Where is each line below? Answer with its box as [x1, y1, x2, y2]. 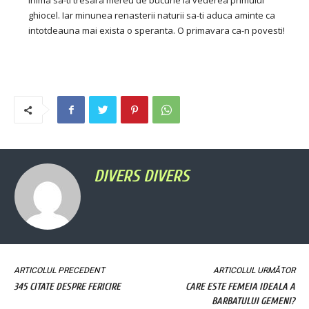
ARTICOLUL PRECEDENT [14, 266, 105, 276]
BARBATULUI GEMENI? [211, 295, 295, 308]
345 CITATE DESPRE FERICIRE [14, 281, 121, 293]
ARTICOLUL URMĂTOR [212, 266, 295, 276]
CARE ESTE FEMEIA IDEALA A [185, 281, 295, 293]
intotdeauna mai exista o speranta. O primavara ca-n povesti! [28, 24, 285, 37]
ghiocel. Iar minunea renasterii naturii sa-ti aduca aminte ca [28, 9, 275, 22]
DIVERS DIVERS [94, 167, 189, 186]
